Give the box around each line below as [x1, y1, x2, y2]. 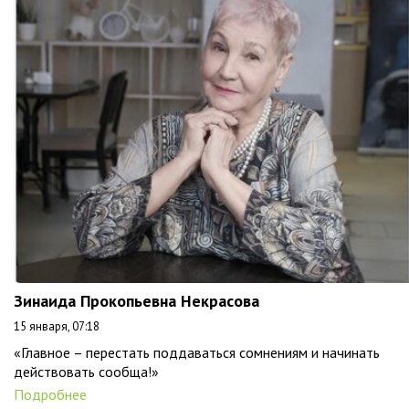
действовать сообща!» [14, 362, 159, 381]
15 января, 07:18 [14, 319, 100, 334]
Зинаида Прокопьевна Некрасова [14, 290, 259, 311]
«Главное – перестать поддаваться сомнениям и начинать [14, 343, 380, 362]
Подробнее [14, 385, 87, 404]
